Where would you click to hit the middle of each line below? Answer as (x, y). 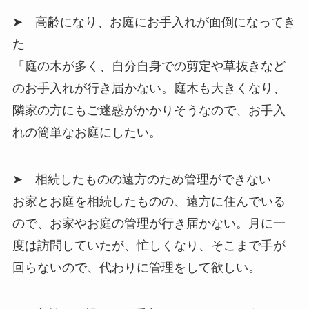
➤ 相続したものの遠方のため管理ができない (141, 179)
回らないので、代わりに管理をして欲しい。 (136, 267)
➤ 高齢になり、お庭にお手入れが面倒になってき (154, 22)
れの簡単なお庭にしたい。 (87, 132)
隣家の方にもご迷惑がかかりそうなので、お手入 (149, 110)
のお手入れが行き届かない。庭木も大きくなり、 (149, 88)
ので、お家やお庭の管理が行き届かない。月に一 (149, 223)
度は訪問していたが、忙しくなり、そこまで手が (149, 245)
